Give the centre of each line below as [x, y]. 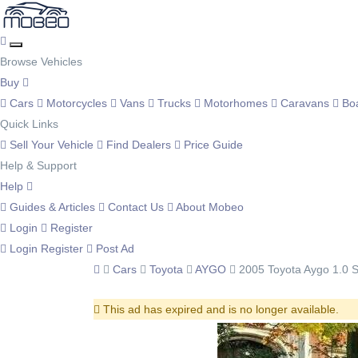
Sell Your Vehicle [52, 145]
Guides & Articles [52, 207]
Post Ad [113, 249]
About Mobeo [209, 207]
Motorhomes [236, 103]
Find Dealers [139, 145]
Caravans [305, 103]
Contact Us [136, 207]
